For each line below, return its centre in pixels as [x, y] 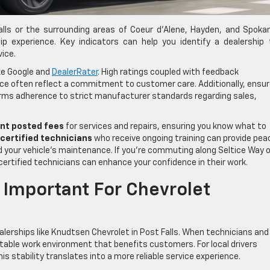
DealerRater [75, 72]
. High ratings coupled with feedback [168, 72]
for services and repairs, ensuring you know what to [165, 126]
